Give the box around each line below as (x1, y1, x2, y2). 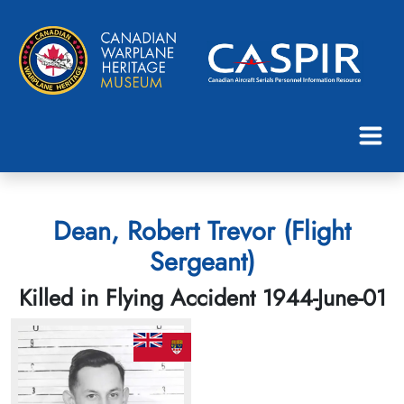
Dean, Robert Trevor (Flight (53, 211, 351, 250)
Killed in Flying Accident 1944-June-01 (18, 280, 386, 314)
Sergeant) (149, 242, 255, 280)
